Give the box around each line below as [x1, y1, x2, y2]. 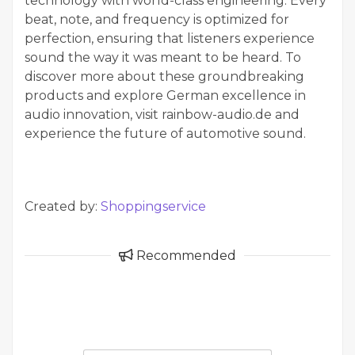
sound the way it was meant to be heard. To [25, 49, 301, 65]
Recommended [133, 247, 236, 263]
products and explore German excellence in [25, 87, 306, 103]
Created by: [25, 198, 101, 214]
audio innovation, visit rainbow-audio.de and [25, 106, 300, 122]
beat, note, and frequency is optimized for [25, 11, 289, 27]
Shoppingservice [101, 198, 206, 214]
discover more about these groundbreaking [25, 68, 304, 84]
